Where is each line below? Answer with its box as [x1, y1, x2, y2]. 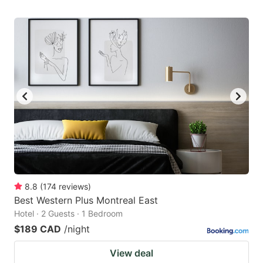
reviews [59, 181, 88, 192]
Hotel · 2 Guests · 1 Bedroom [14, 208, 123, 219]
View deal [110, 247, 153, 259]
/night [64, 223, 90, 235]
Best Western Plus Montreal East [14, 194, 158, 207]
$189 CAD [14, 223, 61, 235]
